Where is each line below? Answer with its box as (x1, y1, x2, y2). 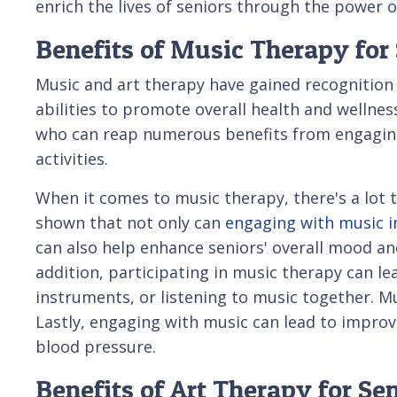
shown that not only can (35, 211, 225, 233)
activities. (35, 147, 108, 169)
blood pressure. (35, 335, 156, 357)
